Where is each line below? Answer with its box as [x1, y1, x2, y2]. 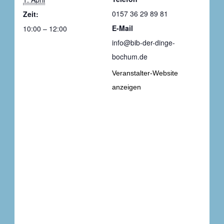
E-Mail [112, 22, 133, 33]
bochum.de [112, 51, 147, 61]
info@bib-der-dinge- [112, 37, 175, 47]
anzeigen [112, 82, 141, 91]
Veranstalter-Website [112, 68, 178, 77]
